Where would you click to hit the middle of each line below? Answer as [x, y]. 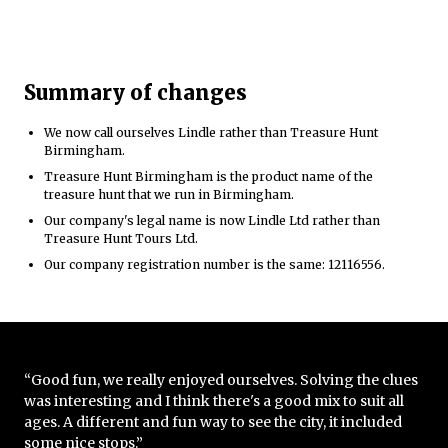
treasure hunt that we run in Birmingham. [169, 194]
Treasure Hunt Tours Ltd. [121, 238]
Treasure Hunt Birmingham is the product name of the [208, 176]
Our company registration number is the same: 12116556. [214, 264]
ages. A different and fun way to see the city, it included [213, 421]
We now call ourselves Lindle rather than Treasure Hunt [211, 132]
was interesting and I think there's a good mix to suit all [214, 400]
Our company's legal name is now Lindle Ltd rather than [212, 220]
